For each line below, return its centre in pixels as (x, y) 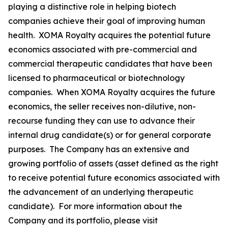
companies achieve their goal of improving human (107, 21)
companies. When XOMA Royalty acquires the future (112, 92)
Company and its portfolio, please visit (83, 220)
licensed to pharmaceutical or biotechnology (96, 78)
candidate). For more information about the (95, 206)
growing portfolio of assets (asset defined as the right (113, 163)
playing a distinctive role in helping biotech (92, 7)
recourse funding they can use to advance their (102, 121)
